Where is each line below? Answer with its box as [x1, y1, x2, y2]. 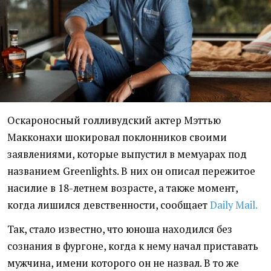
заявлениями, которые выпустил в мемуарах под [7, 148, 247, 162]
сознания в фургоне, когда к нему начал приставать [7, 240, 258, 253]
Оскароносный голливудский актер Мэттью [7, 114, 221, 128]
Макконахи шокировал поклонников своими [7, 131, 227, 145]
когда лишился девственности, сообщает [7, 198, 210, 212]
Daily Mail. [210, 198, 258, 212]
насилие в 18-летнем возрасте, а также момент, [7, 181, 238, 195]
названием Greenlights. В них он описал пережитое [7, 165, 255, 178]
